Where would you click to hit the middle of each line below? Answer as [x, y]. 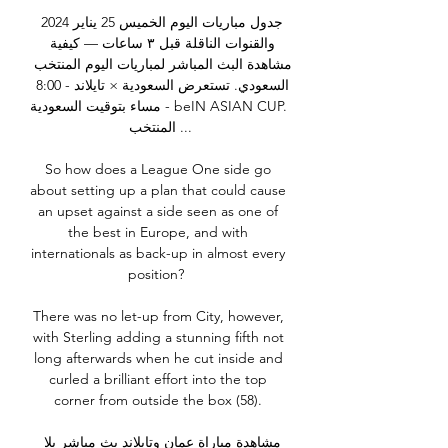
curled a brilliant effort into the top [158, 379]
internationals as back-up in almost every [158, 253]
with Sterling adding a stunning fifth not [158, 337]
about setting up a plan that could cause [158, 190]
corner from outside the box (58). [160, 400]
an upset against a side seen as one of [158, 211]
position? [160, 274]
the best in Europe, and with [158, 232]
